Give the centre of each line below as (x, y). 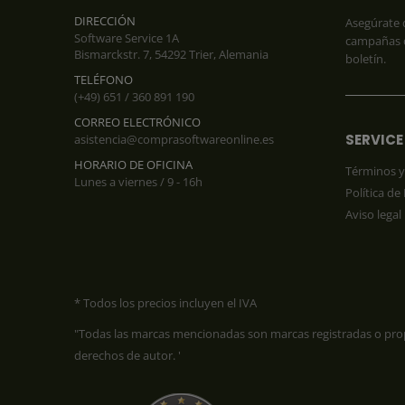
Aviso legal (373, 215)
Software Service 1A (127, 38)
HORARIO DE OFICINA (133, 165)
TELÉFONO (104, 80)
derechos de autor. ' (127, 356)
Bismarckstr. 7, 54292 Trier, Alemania (171, 55)
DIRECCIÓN (105, 21)
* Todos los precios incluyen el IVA (165, 303)
